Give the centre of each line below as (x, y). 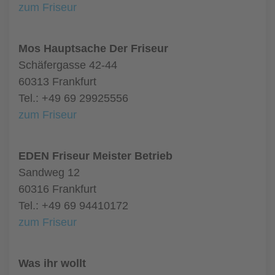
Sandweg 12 (49, 172)
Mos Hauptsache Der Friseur (93, 48)
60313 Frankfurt (57, 82)
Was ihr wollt (52, 263)
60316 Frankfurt (57, 189)
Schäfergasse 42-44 (68, 65)
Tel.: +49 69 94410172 (73, 206)
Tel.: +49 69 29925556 (73, 98)
